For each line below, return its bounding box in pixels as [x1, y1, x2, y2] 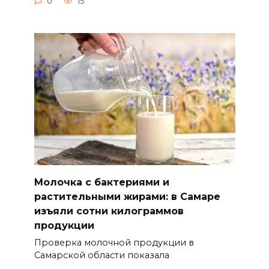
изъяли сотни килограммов [34, 205, 184, 217]
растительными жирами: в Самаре [34, 190, 220, 202]
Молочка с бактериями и [34, 176, 169, 188]
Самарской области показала [34, 249, 169, 261]
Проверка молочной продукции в [34, 237, 194, 248]
